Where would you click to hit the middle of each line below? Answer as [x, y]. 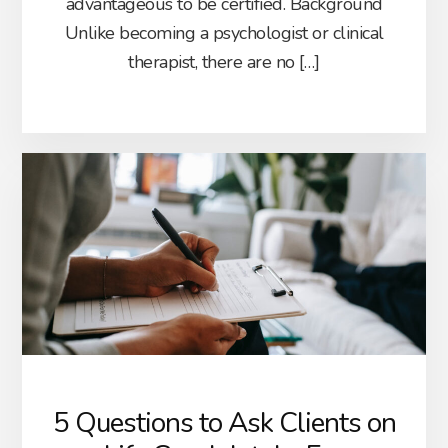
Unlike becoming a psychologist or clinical [224, 32]
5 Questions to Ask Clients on [224, 423]
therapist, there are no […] [224, 61]
